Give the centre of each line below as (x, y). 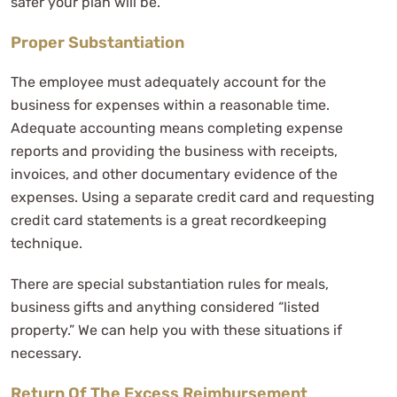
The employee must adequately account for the (168, 82)
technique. (47, 243)
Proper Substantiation (97, 42)
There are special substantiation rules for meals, (170, 284)
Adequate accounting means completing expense (177, 128)
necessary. (46, 353)
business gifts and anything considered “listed (165, 307)
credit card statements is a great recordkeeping (169, 220)
